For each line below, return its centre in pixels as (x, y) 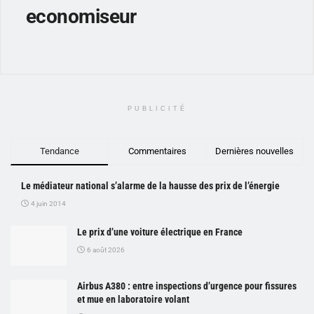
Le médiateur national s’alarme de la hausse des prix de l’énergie (150, 185)
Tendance (60, 151)
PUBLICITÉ (157, 108)
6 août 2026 (105, 250)
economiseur (81, 16)
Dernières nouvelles (255, 151)
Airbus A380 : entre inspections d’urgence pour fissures (187, 286)
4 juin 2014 (48, 203)
